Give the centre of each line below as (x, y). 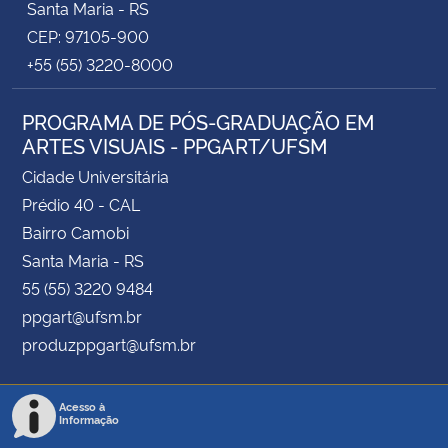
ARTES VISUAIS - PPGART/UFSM (174, 144)
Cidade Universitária (95, 175)
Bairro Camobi (75, 231)
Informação (89, 419)
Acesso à (82, 406)
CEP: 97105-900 (88, 35)
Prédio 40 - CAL (81, 203)
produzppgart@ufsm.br (109, 343)
